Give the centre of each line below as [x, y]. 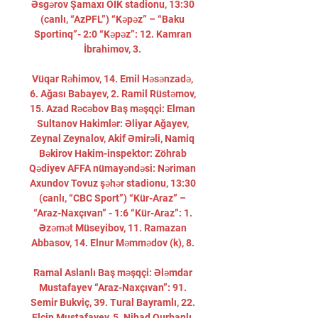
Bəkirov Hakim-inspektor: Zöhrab [113, 153]
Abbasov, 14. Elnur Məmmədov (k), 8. [114, 243]
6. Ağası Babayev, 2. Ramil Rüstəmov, [113, 94]
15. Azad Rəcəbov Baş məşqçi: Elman [113, 109]
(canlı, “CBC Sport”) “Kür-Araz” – [113, 198]
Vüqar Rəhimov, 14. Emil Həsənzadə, [113, 79]
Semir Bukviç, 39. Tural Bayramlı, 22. [113, 302]
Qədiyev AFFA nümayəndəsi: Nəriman [113, 168]
